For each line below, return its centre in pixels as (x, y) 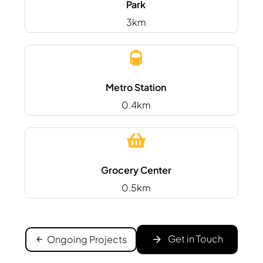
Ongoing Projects (87, 239)
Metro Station (136, 87)
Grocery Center (136, 170)
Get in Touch (195, 239)
